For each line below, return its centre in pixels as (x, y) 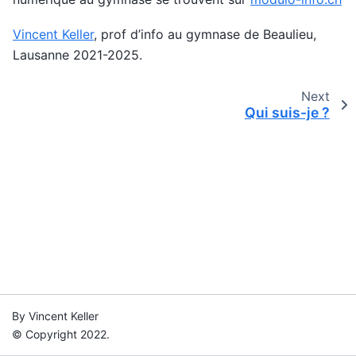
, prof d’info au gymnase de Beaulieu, (205, 35)
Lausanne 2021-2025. (77, 55)
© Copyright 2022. (61, 334)
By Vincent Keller (55, 316)
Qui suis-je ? (287, 112)
